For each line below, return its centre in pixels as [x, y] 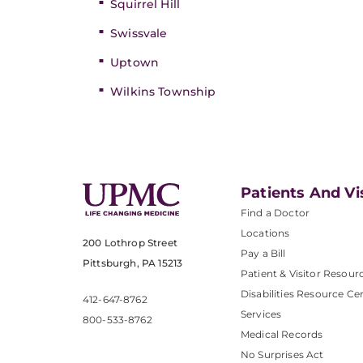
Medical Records [282, 334]
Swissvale [139, 33]
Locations [265, 233]
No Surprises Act [282, 354]
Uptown [135, 62]
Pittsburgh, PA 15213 [133, 263]
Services [261, 314]
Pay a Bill [263, 253]
